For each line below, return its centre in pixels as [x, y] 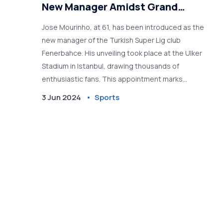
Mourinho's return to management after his [113, 92]
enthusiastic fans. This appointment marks [112, 79]
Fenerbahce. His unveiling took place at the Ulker [122, 53]
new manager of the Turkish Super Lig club [111, 40]
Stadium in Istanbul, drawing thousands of [111, 66]
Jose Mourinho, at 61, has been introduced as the [123, 27]
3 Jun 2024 [62, 98]
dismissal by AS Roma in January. [95, 105]
